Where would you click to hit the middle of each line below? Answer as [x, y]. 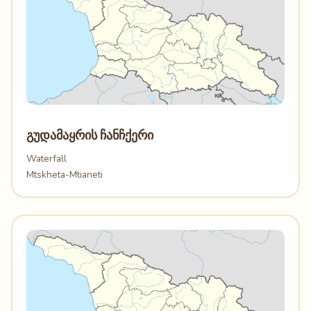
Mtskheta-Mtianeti [65, 175]
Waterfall [47, 159]
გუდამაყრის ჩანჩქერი [90, 135]
